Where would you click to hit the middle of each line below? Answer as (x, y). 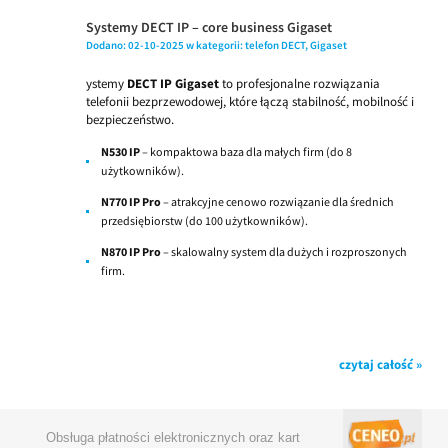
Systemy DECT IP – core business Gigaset (209, 27)
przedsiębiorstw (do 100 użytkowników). (204, 220)
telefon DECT (275, 45)
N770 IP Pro (131, 201)
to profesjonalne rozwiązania (299, 83)
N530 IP (120, 151)
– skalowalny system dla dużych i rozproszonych (284, 251)
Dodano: (107, 45)
